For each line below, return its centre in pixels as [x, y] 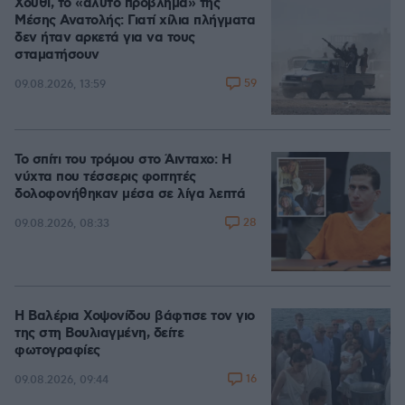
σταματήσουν [57, 55]
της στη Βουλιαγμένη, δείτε [99, 334]
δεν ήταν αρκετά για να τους [105, 38]
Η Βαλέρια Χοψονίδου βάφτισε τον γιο [135, 316]
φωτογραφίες [57, 351]
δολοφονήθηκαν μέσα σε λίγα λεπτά [130, 194]
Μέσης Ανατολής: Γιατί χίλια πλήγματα [135, 21]
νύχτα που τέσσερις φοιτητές [105, 177]
